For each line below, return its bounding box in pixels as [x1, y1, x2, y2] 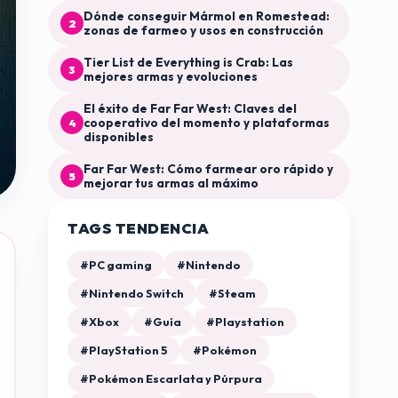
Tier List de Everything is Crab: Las [84, 54, 294, 71]
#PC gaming [80, 258, 153, 273]
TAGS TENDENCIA [68, 219, 210, 238]
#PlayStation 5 [80, 343, 169, 358]
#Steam [209, 286, 257, 301]
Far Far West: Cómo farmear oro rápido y [84, 161, 334, 178]
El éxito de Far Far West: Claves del [84, 100, 298, 117]
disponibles [84, 129, 155, 146]
